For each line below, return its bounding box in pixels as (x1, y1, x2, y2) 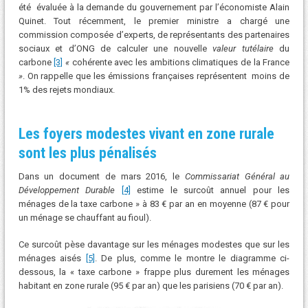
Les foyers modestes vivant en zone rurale (18, 124, 274, 142)
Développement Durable (18, 184, 115, 195)
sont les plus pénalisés (18, 144, 157, 162)
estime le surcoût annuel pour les (130, 184, 290, 195)
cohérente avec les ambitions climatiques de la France (71, 56, 290, 67)
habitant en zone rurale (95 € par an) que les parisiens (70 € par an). (18, 280, 283, 291)
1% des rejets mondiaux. (18, 84, 115, 95)
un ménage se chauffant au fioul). (18, 212, 151, 223)
